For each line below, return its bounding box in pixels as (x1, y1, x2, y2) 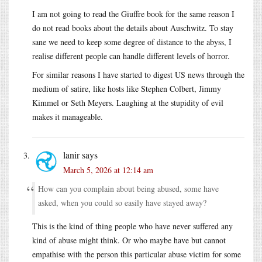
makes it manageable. (32, 111, 103, 122)
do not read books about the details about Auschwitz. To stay (32, 22, 233, 33)
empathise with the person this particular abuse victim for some (32, 248, 241, 260)
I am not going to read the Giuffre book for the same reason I (32, 8, 235, 19)
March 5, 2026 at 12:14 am (63, 164, 153, 175)
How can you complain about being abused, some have (38, 182, 219, 194)
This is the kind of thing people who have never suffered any (32, 220, 233, 232)
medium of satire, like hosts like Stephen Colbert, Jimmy (32, 82, 221, 94)
